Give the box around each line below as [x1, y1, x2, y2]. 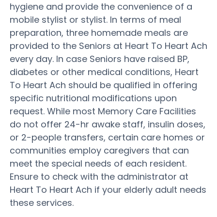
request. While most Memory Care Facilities [10, 105, 196, 117]
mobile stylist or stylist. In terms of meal [10, 13, 181, 26]
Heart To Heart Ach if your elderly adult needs [10, 183, 206, 196]
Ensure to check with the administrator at [10, 170, 188, 183]
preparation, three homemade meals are [10, 26, 188, 39]
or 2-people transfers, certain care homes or [10, 131, 205, 143]
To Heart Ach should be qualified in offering [10, 78, 197, 91]
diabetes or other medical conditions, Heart [10, 65, 199, 78]
